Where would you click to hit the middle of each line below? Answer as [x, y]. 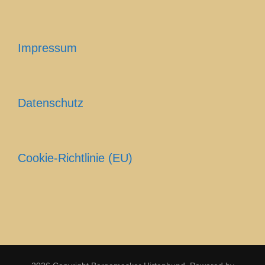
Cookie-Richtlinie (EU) [75, 158]
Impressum [47, 48]
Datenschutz [51, 103]
